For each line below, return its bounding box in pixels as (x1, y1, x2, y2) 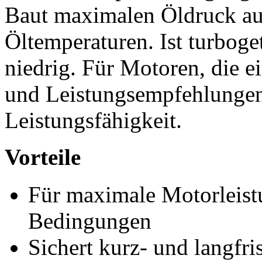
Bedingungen (28, 208, 151, 233)
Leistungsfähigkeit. (5, 107, 182, 133)
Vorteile (5, 144, 81, 170)
